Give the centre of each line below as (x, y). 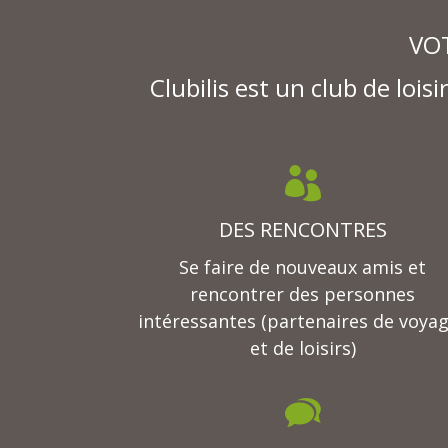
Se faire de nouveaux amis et (303, 267)
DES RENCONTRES (302, 230)
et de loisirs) (302, 348)
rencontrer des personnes (303, 294)
